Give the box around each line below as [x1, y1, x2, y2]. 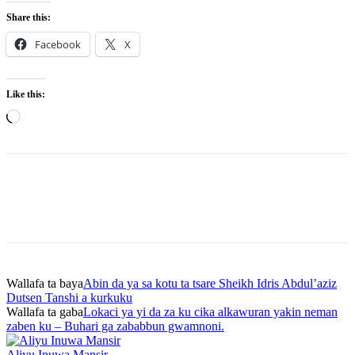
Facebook [35, 36, 81, 52]
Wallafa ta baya [6, 276, 83, 290]
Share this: [6, 11, 51, 23]
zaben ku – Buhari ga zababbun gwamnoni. [6, 319, 224, 333]
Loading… [20, 108, 74, 122]
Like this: [6, 88, 45, 100]
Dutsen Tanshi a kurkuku [6, 290, 132, 304]
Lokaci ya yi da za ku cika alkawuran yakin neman [83, 304, 338, 319]
